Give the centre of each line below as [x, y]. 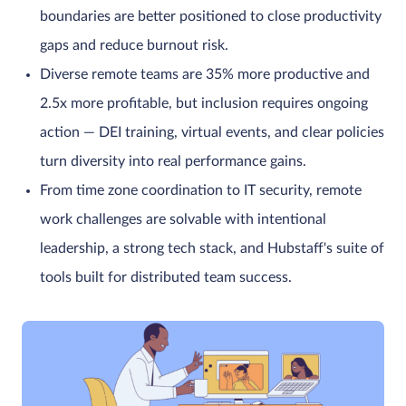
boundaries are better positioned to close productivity [211, 16]
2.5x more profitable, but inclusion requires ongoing [204, 103]
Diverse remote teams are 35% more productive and [205, 74]
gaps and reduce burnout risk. [134, 45]
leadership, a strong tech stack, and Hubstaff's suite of [212, 248]
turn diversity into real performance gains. [173, 161]
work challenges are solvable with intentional [183, 219]
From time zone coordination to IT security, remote [201, 190]
